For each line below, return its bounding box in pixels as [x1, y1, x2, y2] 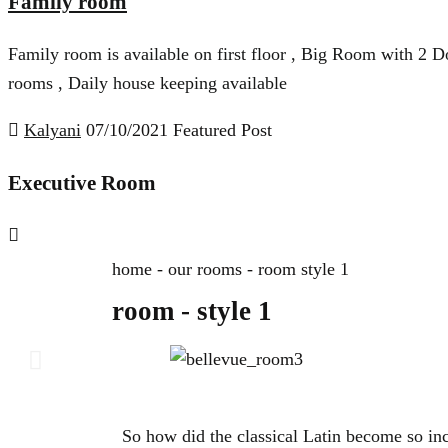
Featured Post [173, 120, 272, 140]
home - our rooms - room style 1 [112, 259, 349, 280]
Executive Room [8, 171, 156, 196]
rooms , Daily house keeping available [8, 73, 287, 93]
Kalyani [24, 120, 81, 140]
